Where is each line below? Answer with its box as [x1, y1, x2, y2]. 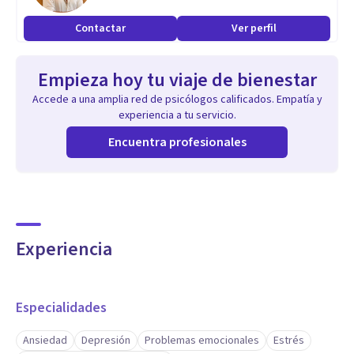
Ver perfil [231, 21, 277, 36]
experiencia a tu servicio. [118, 107, 236, 123]
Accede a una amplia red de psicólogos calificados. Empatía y [32, 92, 322, 107]
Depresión [81, 333, 130, 348]
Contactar [75, 21, 126, 36]
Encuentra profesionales [107, 134, 247, 151]
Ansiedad [23, 333, 67, 348]
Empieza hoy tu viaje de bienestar [37, 66, 317, 94]
